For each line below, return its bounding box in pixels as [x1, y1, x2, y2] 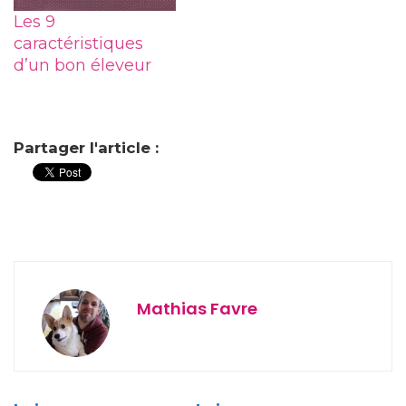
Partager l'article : [14, 139, 159, 158]
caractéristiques [14, 34, 143, 54]
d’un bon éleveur [14, 55, 151, 76]
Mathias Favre [137, 297, 257, 321]
